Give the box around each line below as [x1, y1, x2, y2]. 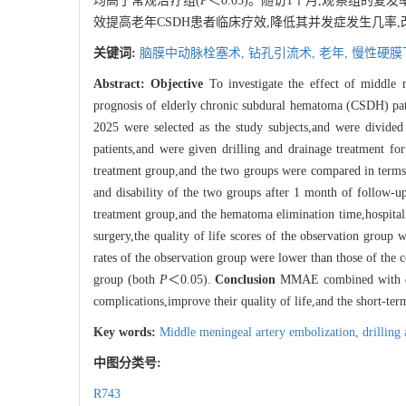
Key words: [93, 325, 159, 340]
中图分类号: [93, 356, 165, 371]
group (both [93, 273, 159, 287]
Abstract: [93, 77, 151, 92]
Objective [150, 77, 204, 92]
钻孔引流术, [248, 46, 319, 61]
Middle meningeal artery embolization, [159, 325, 362, 340]
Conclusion [215, 273, 276, 287]
